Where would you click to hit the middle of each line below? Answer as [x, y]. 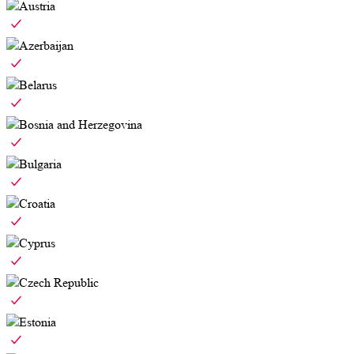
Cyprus [37, 243]
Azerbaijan [46, 46]
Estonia [38, 322]
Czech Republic [59, 283]
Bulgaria [40, 164]
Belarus [38, 85]
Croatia [37, 204]
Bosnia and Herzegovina [81, 125]
